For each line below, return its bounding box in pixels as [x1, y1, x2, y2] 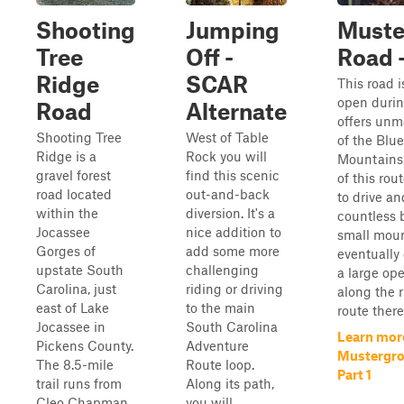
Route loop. [186, 356, 254, 372]
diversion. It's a [186, 205, 275, 221]
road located [36, 186, 112, 202]
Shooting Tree [36, 129, 122, 145]
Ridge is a [36, 148, 96, 164]
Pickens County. [36, 337, 133, 353]
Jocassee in [36, 318, 106, 335]
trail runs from [36, 375, 122, 391]
